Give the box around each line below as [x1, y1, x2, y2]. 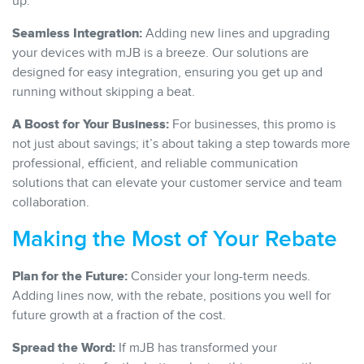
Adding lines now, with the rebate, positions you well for [12, 288, 331, 304]
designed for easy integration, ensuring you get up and [12, 64, 323, 80]
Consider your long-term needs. [128, 268, 310, 284]
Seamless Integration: [12, 24, 142, 41]
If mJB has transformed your [115, 340, 277, 356]
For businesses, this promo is [169, 116, 336, 132]
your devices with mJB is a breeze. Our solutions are [12, 45, 309, 61]
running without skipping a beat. [12, 84, 195, 100]
